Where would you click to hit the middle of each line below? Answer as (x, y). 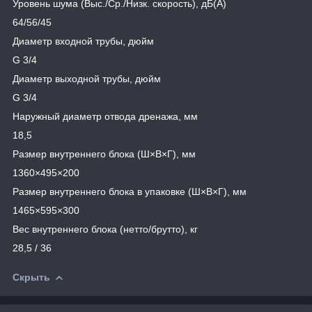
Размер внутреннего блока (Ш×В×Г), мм (104, 154)
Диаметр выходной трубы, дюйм (87, 78)
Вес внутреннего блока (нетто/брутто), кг (105, 229)
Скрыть (31, 277)
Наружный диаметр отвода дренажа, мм (105, 116)
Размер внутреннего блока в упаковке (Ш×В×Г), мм (130, 191)
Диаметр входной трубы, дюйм (83, 41)
